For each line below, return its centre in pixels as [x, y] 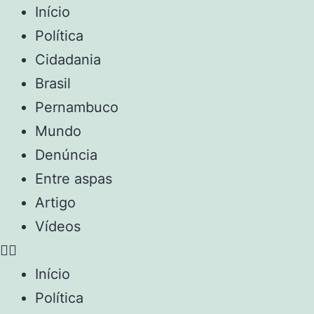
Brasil [53, 83]
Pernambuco [77, 107]
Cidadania [68, 59]
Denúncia [66, 155]
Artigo [55, 202]
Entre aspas [74, 178]
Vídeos [58, 226]
